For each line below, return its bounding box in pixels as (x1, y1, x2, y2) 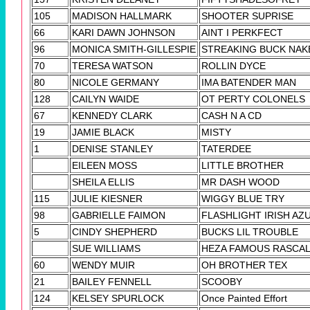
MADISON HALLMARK (72, 10, 172, 21)
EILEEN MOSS (72, 159, 137, 171)
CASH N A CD (201, 109, 262, 121)
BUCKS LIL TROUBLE (201, 226, 298, 237)
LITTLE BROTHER (201, 159, 284, 171)
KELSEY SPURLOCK (72, 292, 164, 304)
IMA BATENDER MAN (201, 76, 296, 88)
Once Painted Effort (201, 292, 287, 304)
